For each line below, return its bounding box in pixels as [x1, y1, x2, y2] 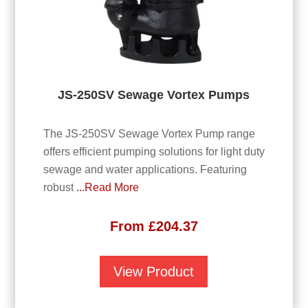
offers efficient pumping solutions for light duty [43, 146, 265, 158]
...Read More [76, 181, 139, 194]
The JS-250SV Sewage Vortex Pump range [43, 128, 255, 140]
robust [43, 181, 76, 194]
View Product [113, 264, 195, 280]
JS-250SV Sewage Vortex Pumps [58, 87, 250, 102]
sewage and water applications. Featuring [43, 164, 247, 176]
